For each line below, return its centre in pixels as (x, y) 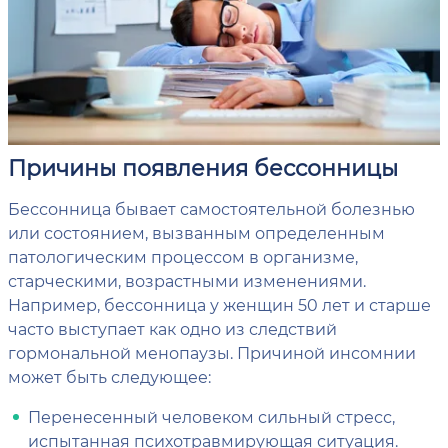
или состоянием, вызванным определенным (196, 233)
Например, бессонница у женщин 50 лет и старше (219, 305)
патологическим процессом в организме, (183, 257)
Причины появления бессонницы (203, 168)
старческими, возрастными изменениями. (187, 281)
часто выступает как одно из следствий (172, 329)
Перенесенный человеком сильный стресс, (211, 417)
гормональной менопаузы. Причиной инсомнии (212, 353)
